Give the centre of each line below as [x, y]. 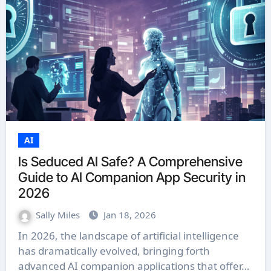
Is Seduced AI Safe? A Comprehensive [130, 162]
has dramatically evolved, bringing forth [114, 251]
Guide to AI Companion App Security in [132, 177]
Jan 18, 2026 [129, 215]
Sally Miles [59, 215]
